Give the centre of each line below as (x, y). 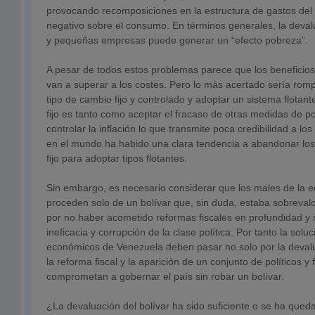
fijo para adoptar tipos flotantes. (117, 158)
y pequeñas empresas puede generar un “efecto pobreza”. (177, 40)
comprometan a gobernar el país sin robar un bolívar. (165, 276)
